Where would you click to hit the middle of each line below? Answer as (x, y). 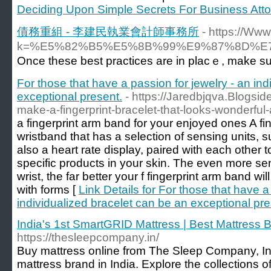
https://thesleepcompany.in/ (88, 237)
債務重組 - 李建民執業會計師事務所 (108, 32)
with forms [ (48, 190)
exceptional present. (70, 96)
